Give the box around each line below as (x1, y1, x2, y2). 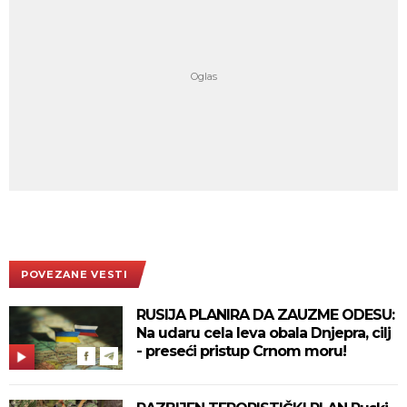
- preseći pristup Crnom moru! (136, 342, 346, 360)
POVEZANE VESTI (21, 267, 128, 281)
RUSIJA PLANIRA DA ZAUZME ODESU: (136, 305, 394, 323)
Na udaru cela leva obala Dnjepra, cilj (136, 323, 391, 342)
